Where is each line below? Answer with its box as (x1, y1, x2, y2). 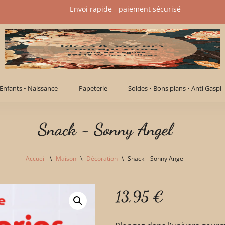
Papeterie (78, 84, 107, 93)
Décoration (86, 154, 118, 163)
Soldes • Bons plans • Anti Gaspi (128, 84, 221, 93)
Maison (55, 154, 76, 163)
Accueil (25, 154, 46, 163)
